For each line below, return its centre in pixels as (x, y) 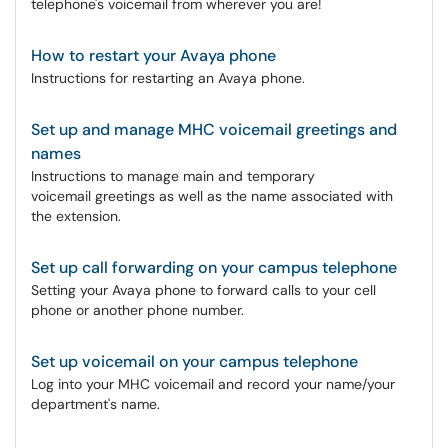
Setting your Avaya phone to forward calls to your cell (203, 290)
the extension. (76, 216)
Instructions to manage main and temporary (173, 176)
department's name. (95, 404)
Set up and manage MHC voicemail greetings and (214, 129)
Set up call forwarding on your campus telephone (214, 267)
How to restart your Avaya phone (153, 55)
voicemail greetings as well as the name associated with (212, 196)
